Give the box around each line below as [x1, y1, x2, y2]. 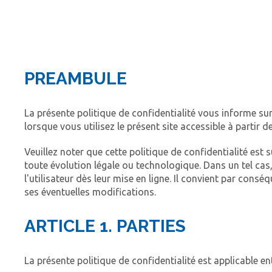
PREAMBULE [24, 69, 127, 89]
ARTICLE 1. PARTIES [24, 216, 186, 237]
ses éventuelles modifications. [24, 186, 156, 198]
